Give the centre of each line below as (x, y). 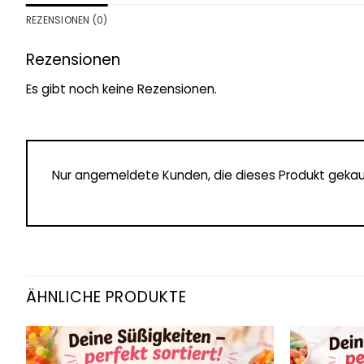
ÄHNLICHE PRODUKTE (106, 297)
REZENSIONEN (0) (67, 19)
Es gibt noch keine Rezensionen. (121, 89)
